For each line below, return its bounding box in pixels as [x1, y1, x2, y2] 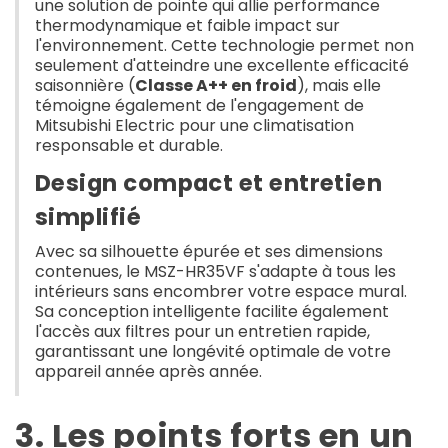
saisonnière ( [35, 73, 135, 97]
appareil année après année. [35, 359, 262, 383]
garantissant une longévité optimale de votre [35, 339, 391, 363]
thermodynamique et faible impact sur [35, 13, 340, 37]
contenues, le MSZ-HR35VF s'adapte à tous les [35, 259, 396, 283]
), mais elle [297, 73, 381, 97]
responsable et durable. [35, 133, 223, 157]
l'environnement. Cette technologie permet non [35, 33, 414, 57]
